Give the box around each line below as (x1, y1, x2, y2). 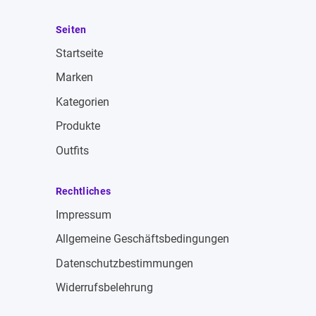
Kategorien (55, 95, 109, 109)
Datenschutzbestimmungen (55, 256, 193, 270)
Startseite (55, 46, 103, 60)
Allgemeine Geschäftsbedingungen (55, 232, 229, 246)
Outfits (55, 143, 89, 157)
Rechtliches (55, 186, 111, 197)
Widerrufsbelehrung (55, 281, 153, 295)
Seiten (55, 24, 87, 35)
